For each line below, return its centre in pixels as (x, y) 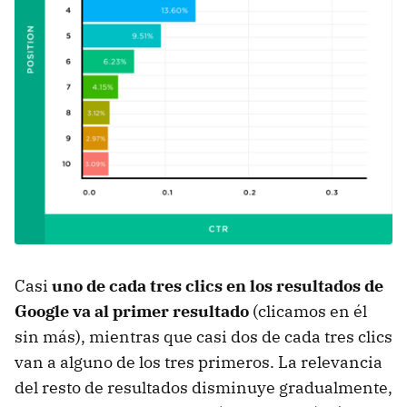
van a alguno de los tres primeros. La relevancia (199, 362)
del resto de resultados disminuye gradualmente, (203, 387)
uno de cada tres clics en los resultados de (218, 285)
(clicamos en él (308, 311)
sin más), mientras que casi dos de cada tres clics (203, 336)
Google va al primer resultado (132, 311)
